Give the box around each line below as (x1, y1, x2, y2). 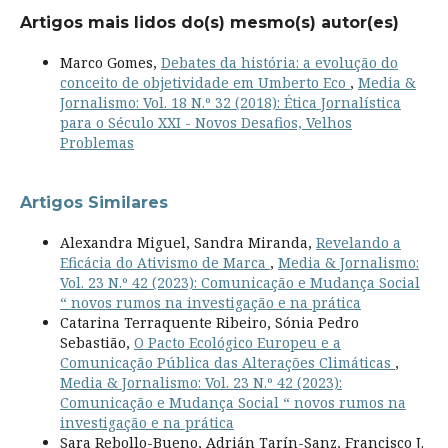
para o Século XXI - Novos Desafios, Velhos (59, 112, 352, 132)
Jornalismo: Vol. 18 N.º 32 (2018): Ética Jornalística (59, 92, 401, 112)
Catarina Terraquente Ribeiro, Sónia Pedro (59, 312, 359, 332)
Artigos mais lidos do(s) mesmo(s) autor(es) (19, 12, 399, 32)
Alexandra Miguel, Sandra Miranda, (59, 232, 316, 252)
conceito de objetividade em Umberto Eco (59, 72, 350, 92)
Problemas (59, 132, 134, 152)
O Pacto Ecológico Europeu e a (133, 332, 341, 352)
